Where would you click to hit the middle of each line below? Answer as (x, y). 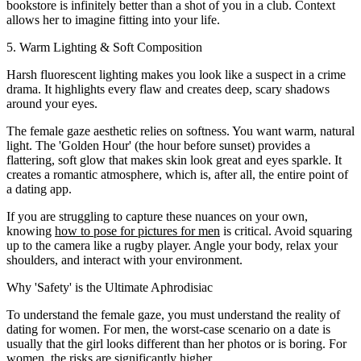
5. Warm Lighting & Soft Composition (104, 47)
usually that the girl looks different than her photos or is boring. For (176, 343)
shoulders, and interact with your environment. (124, 259)
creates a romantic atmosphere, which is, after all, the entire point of (177, 174)
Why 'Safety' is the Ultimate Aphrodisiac (110, 287)
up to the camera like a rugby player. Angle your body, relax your (172, 245)
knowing (31, 230)
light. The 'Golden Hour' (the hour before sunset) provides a (158, 145)
